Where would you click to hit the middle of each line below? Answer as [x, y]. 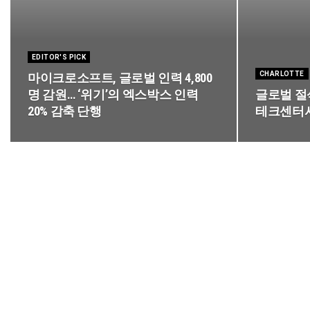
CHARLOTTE [282, 74]
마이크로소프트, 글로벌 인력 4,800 [120, 78]
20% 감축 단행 [65, 111]
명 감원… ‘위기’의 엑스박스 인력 [113, 94]
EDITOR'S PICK [59, 57]
